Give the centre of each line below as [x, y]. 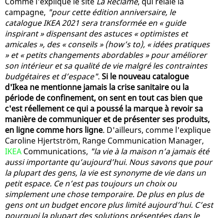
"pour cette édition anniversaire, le [112, 12]
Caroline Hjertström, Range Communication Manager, [104, 140]
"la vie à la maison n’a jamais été [150, 151]
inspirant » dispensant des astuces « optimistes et [96, 33]
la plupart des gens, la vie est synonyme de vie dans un [105, 173]
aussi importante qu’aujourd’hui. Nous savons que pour [109, 162]
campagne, [26, 12]
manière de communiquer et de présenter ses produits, [107, 119]
